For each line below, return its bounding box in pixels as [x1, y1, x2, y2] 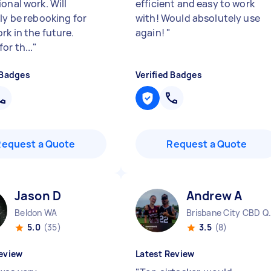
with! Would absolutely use [135, 11, 260, 25]
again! [135, 26, 167, 39]
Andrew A [186, 188, 243, 204]
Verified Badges [135, 69, 202, 80]
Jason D [15, 188, 62, 204]
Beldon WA [15, 207, 57, 218]
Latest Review [135, 248, 195, 260]
